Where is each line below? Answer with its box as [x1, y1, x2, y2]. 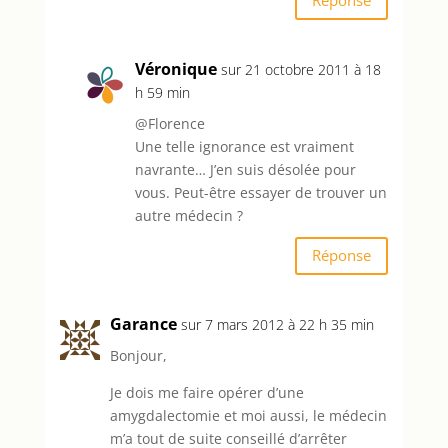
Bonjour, [109, 345, 167, 365]
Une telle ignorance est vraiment [134, 136, 354, 156]
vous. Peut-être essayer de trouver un [134, 182, 387, 202]
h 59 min [134, 82, 190, 102]
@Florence [134, 113, 205, 133]
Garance [109, 312, 177, 335]
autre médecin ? [134, 205, 243, 225]
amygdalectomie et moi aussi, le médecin [109, 405, 387, 425]
